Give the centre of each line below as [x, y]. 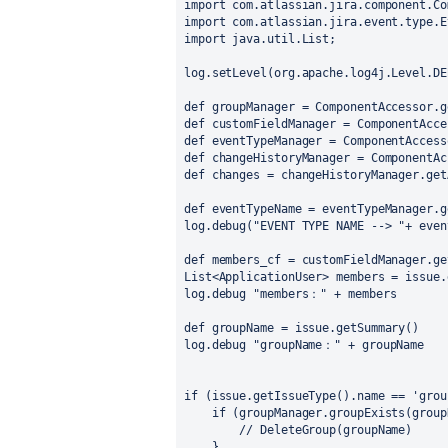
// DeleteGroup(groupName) [326, 430]
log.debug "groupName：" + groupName [304, 345]
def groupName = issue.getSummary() [302, 328]
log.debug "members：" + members [290, 294]
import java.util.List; [260, 39]
